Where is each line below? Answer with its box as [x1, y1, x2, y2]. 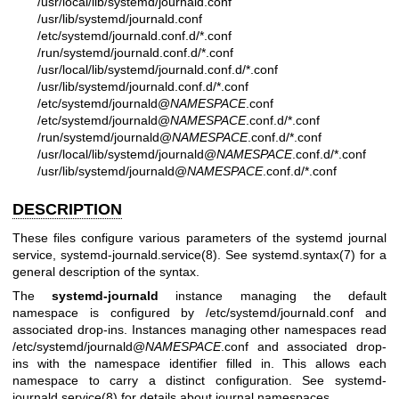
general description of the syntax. [12, 264, 199, 279]
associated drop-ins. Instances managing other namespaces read [12, 322, 387, 337]
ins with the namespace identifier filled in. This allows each [12, 355, 387, 370]
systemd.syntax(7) [252, 247, 355, 262]
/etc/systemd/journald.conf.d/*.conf [37, 28, 232, 43]
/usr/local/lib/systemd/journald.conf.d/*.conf [37, 62, 278, 77]
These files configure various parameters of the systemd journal [12, 230, 387, 245]
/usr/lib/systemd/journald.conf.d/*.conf [37, 79, 248, 94]
